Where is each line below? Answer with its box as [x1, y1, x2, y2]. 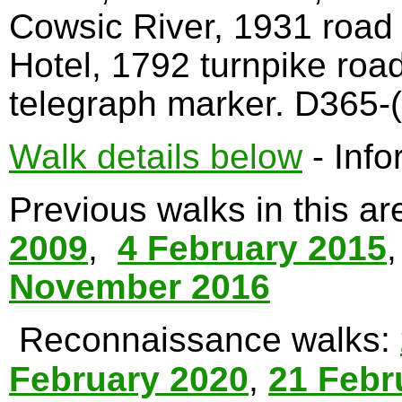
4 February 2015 [118, 229, 387, 268]
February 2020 [9, 360, 249, 399]
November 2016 [9, 267, 270, 307]
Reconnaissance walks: [9, 320, 400, 360]
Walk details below [9, 137, 302, 177]
